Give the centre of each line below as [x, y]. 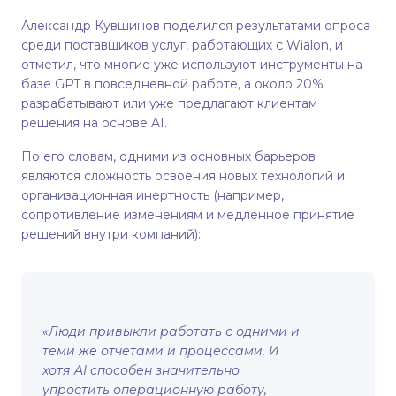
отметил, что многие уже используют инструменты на [192, 65]
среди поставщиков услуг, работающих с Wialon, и [182, 45]
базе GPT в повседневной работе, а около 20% [172, 84]
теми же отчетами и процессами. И [161, 351]
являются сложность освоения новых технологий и [183, 176]
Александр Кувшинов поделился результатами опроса [196, 26]
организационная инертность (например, [152, 195]
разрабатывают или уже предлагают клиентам [169, 103]
